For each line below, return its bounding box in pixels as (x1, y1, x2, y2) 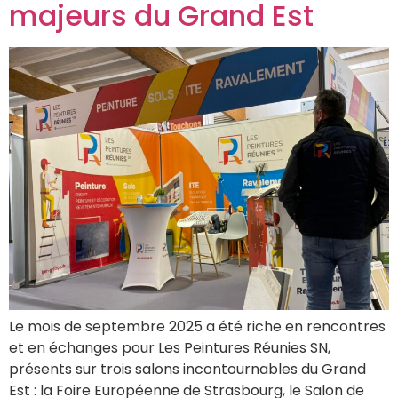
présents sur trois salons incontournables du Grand (9, 359, 366, 380)
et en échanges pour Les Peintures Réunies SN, (9, 338, 330, 359)
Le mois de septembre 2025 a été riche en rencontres (9, 316, 386, 338)
